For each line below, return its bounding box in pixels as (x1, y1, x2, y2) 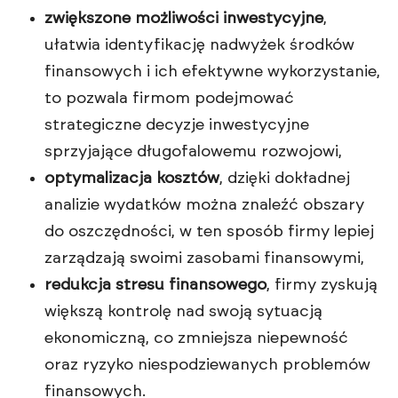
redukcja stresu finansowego (44, 277, 267, 294)
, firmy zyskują (267, 277, 378, 294)
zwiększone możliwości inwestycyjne (44, 11, 323, 28)
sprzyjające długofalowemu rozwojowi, (44, 144, 342, 161)
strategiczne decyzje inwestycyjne (44, 117, 309, 134)
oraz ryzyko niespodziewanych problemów (44, 357, 370, 374)
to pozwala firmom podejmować (44, 91, 294, 107)
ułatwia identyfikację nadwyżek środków (44, 37, 354, 54)
